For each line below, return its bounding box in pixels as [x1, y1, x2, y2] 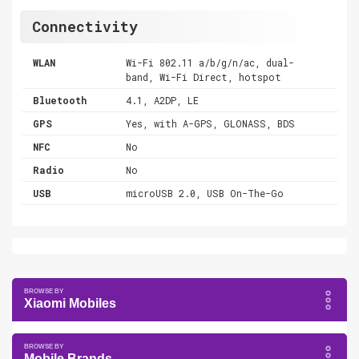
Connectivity [32, 16, 138, 36]
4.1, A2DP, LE [126, 93, 200, 107]
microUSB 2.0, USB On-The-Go [126, 186, 284, 200]
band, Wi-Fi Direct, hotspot [126, 70, 282, 83]
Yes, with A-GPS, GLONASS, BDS [126, 116, 296, 130]
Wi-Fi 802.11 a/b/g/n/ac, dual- [126, 55, 295, 69]
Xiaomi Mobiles [24, 296, 116, 310]
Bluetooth [33, 93, 87, 107]
